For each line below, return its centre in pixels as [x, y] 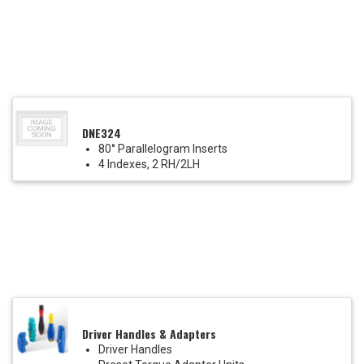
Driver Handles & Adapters [149, 334]
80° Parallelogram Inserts [163, 149]
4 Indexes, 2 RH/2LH [149, 165]
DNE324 [102, 133]
